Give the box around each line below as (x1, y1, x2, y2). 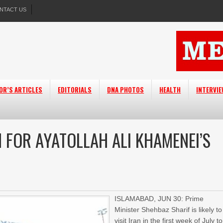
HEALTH (159, 85, 181, 95)
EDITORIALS (58, 85, 92, 95)
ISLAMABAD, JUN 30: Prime (114, 195, 204, 203)
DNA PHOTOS (107, 85, 144, 95)
